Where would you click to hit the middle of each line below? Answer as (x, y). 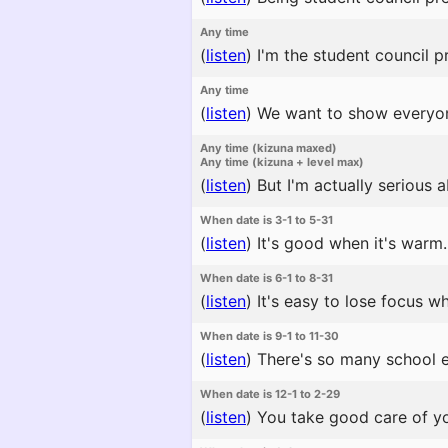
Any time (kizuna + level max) (282, 162)
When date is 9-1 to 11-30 (269, 336)
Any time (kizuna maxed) (268, 148)
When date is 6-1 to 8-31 (266, 278)
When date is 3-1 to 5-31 (266, 220)
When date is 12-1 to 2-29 (270, 394)
